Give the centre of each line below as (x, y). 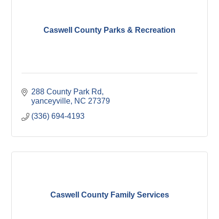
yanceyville (51, 101)
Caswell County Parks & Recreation (109, 30)
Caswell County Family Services (109, 195)
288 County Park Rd (66, 92)
